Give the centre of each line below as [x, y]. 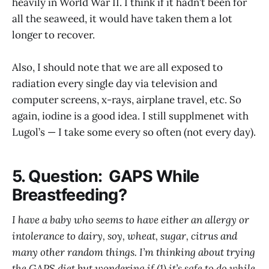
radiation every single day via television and [115, 84]
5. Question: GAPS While [106, 176]
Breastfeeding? [70, 195]
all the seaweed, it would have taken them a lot [122, 18]
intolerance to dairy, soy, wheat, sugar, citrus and [125, 236]
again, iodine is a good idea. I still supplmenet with [130, 116]
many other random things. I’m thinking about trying [134, 252]
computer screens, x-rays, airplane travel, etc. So [127, 100]
